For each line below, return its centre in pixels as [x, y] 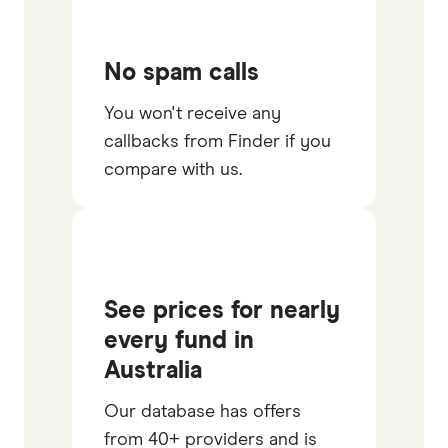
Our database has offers [202, 411]
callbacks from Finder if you [217, 141]
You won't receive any [192, 113]
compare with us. [173, 169]
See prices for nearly [222, 310]
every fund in [179, 340]
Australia [153, 370]
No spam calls [181, 72]
